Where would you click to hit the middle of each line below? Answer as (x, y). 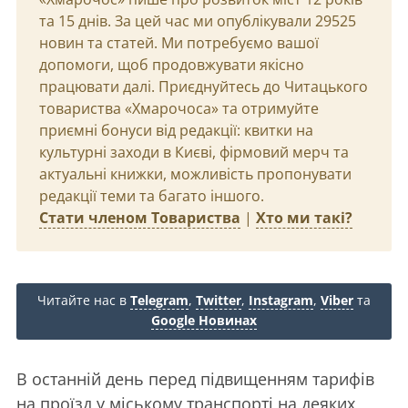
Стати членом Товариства (140, 218)
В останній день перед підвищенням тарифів (195, 379)
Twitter (219, 300)
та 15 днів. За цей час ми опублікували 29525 (198, 21)
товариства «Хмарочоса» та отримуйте (179, 108)
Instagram (281, 300)
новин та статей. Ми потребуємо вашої (179, 43)
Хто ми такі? (304, 218)
